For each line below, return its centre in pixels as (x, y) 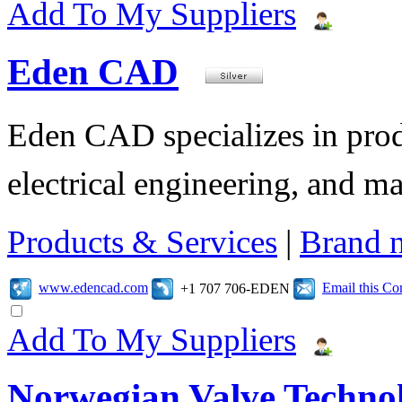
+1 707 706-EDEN (232, 288)
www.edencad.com (93, 287)
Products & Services (142, 241)
